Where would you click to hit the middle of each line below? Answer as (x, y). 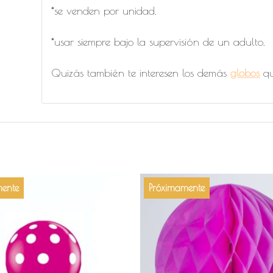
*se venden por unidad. (104, 10)
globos (245, 73)
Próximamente (177, 187)
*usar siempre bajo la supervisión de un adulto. (158, 42)
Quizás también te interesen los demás (141, 73)
